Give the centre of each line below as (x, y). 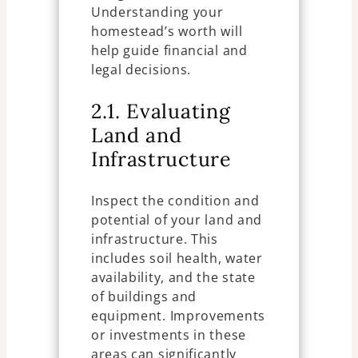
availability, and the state (173, 277)
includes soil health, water (177, 258)
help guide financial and (169, 50)
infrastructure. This (154, 239)
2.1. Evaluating (161, 111)
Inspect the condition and (175, 200)
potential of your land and (177, 219)
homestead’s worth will (167, 31)
